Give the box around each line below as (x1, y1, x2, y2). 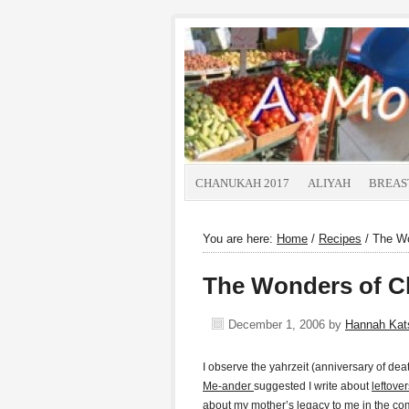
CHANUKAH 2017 (195, 176, 289, 190)
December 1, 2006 (228, 318, 325, 331)
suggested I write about (254, 380, 372, 393)
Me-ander (203, 380, 254, 393)
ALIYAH (308, 176, 351, 190)
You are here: (203, 232, 277, 246)
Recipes (319, 232, 362, 246)
